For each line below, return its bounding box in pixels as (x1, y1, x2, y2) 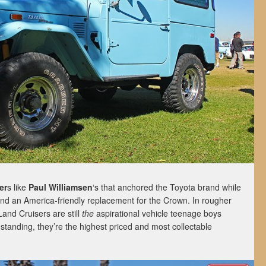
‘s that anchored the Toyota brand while (93, 181, 241, 193)
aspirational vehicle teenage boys (94, 207, 221, 219)
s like (7, 181, 28, 193)
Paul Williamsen (28, 181, 93, 193)
